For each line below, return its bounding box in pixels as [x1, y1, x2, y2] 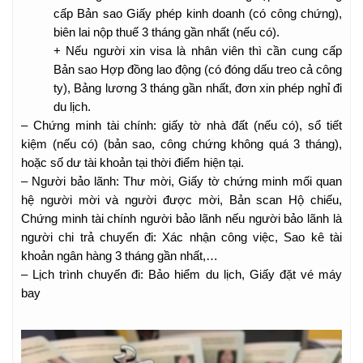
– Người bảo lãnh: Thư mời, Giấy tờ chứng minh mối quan [21, 174, 342, 188]
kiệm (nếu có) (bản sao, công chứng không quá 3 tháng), [21, 137, 342, 151]
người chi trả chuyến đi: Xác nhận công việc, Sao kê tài [21, 230, 342, 244]
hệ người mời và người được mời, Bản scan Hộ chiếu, [21, 193, 342, 207]
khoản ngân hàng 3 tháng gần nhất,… [21, 249, 218, 263]
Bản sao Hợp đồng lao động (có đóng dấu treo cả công [53, 62, 342, 76]
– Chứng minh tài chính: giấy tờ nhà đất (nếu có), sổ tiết [21, 118, 342, 132]
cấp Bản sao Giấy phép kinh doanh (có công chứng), [53, 6, 342, 20]
